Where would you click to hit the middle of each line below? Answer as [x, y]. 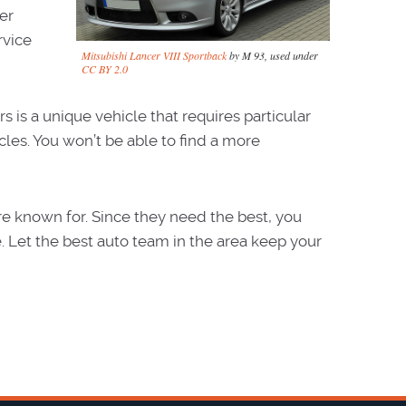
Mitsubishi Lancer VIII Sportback [154, 55]
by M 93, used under [272, 55]
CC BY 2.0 [105, 68]
